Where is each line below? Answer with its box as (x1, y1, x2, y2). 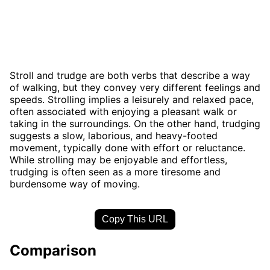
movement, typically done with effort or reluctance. (10, 141, 245, 154)
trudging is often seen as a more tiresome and (10, 165, 221, 178)
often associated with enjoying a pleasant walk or (10, 105, 237, 118)
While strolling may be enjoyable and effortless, (10, 153, 227, 166)
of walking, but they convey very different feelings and (10, 81, 260, 93)
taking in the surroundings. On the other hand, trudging (10, 117, 260, 130)
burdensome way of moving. (10, 177, 140, 190)
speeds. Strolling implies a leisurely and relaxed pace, (10, 93, 254, 105)
